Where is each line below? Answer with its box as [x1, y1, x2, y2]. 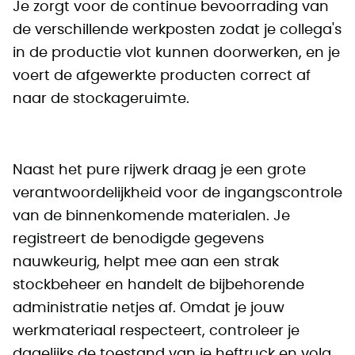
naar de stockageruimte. [13, 92, 189, 106]
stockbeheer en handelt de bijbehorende [13, 278, 304, 292]
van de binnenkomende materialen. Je [13, 209, 290, 223]
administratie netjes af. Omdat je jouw [13, 301, 284, 315]
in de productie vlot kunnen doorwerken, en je [13, 46, 340, 60]
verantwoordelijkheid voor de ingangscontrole [13, 186, 342, 200]
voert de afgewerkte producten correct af [13, 69, 311, 83]
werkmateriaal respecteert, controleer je [13, 324, 300, 338]
